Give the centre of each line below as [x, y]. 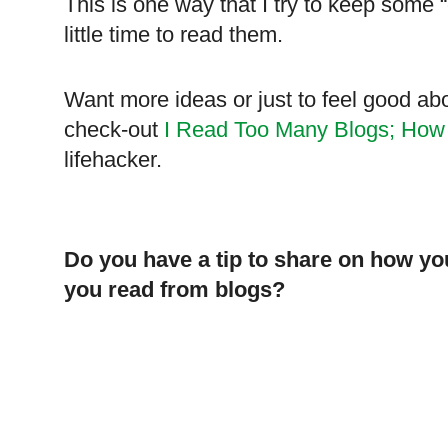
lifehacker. [113, 160]
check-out [114, 130]
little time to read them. [173, 35]
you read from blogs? [174, 290]
